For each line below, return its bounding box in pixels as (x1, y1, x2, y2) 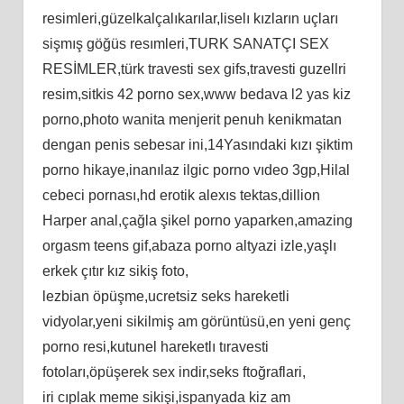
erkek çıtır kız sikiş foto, (41, 262, 188, 279)
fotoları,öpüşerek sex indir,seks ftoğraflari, (41, 363, 306, 380)
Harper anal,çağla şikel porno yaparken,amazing (41, 212, 353, 228)
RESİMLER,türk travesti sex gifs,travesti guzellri (41, 60, 346, 77)
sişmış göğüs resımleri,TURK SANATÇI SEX (41, 35, 329, 51)
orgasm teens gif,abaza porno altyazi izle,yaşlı (41, 237, 336, 253)
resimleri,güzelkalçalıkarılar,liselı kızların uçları (41, 10, 338, 26)
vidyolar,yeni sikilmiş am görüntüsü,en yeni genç (41, 313, 351, 329)
